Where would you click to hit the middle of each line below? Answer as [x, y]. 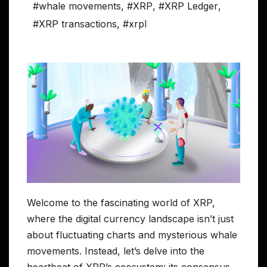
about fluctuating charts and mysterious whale [132, 235]
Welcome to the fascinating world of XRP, [121, 202]
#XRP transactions [75, 24]
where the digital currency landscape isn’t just [130, 218]
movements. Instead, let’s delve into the [116, 251]
